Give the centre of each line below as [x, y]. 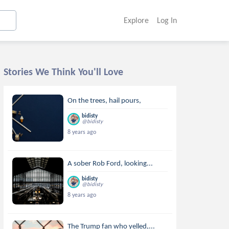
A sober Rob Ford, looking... [110, 163]
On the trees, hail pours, [105, 100]
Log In [167, 20]
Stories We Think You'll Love [63, 72]
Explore [136, 20]
